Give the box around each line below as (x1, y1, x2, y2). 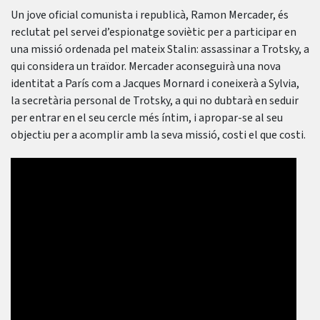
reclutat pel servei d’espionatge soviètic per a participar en (11, 24, 296, 40)
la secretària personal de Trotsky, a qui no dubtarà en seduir (11, 93, 299, 109)
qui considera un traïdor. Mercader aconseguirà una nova (11, 59, 281, 74)
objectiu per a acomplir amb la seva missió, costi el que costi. (11, 127, 306, 143)
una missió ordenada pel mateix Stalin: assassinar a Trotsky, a (11, 41, 309, 57)
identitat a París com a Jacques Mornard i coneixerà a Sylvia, (11, 76, 299, 91)
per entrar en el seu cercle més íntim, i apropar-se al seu (11, 110, 283, 126)
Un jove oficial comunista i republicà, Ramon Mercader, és (11, 7, 289, 23)
